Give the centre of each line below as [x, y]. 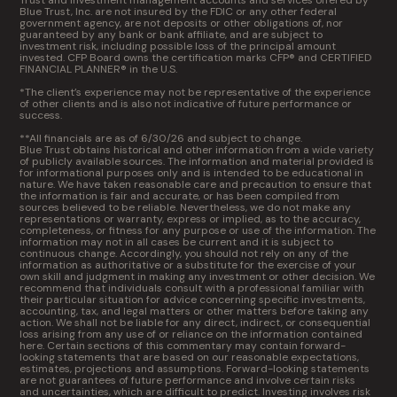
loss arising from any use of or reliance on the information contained [191, 334]
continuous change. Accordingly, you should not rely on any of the [184, 253]
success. [41, 115]
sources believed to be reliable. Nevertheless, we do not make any [186, 207]
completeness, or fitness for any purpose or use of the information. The [198, 230]
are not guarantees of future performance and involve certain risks [188, 380]
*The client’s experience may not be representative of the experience [195, 92]
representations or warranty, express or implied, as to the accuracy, [191, 219]
